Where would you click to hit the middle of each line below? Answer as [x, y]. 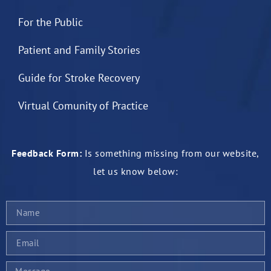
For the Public [51, 22]
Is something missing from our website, [171, 153]
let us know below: [135, 171]
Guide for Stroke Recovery [79, 77]
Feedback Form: [47, 153]
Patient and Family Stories [79, 50]
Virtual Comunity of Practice [83, 105]
